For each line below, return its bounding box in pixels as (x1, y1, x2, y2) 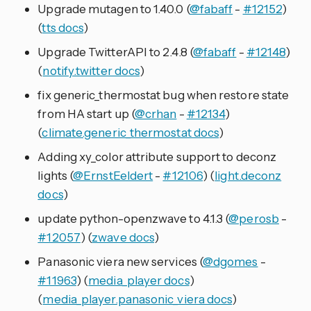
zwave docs (92, 230, 155, 244)
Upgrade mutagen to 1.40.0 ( (37, 1, 190, 16)
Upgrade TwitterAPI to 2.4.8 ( (37, 44, 193, 59)
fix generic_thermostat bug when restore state (37, 87, 289, 102)
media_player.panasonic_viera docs (42, 292, 233, 306)
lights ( (37, 168, 74, 183)
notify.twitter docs (42, 63, 140, 78)
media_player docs (88, 273, 190, 287)
